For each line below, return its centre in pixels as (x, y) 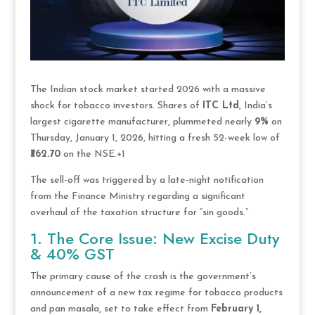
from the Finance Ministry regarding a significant (137, 196)
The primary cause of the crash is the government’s (143, 276)
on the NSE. (88, 154)
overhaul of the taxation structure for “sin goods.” (139, 212)
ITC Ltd (220, 105)
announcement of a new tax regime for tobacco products (156, 292)
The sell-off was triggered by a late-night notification (147, 180)
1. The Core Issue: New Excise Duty (154, 238)
